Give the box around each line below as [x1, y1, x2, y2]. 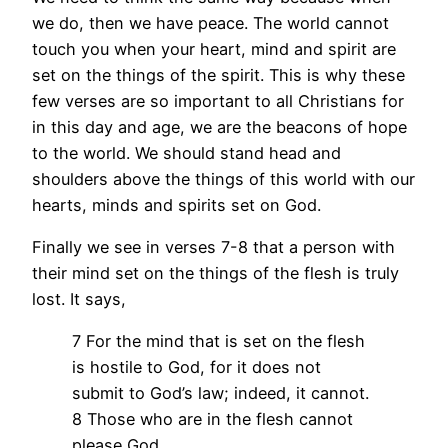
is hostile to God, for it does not [72, 357, 321, 378]
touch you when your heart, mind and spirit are [32, 38, 396, 59]
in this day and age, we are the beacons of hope [32, 116, 407, 137]
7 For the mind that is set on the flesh [72, 331, 365, 352]
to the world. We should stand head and [32, 142, 341, 163]
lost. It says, [32, 289, 126, 310]
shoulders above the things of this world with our [32, 168, 415, 189]
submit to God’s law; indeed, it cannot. [72, 383, 369, 404]
